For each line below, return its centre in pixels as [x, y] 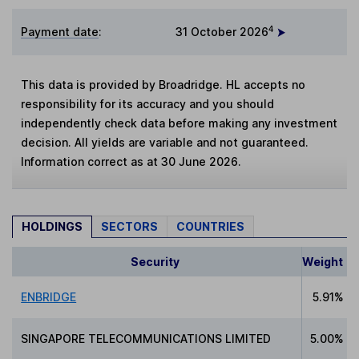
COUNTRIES [210, 226]
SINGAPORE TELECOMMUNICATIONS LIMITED [146, 339]
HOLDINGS [52, 226]
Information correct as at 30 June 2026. [131, 161]
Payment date [60, 31]
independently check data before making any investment [179, 123]
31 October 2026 [222, 31]
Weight [323, 262]
